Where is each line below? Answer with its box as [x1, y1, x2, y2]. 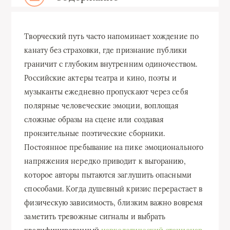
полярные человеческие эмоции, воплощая [24, 101, 179, 110]
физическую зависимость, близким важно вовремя [24, 198, 203, 207]
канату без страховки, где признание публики [24, 46, 187, 55]
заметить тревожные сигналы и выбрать [24, 212, 166, 221]
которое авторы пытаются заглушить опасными [24, 170, 191, 180]
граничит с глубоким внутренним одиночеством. [24, 60, 197, 69]
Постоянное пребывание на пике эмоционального [24, 143, 203, 152]
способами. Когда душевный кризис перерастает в [24, 184, 203, 194]
